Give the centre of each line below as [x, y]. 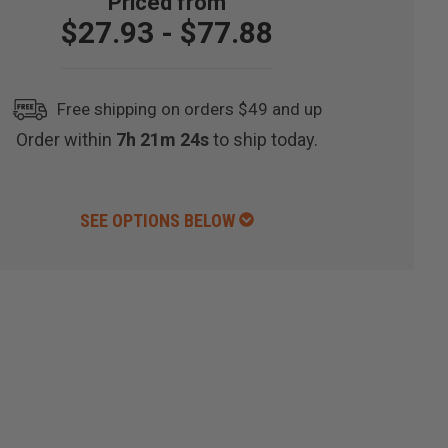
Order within [66, 140]
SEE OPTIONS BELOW [160, 221]
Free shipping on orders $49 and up [190, 109]
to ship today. [266, 140]
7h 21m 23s [165, 140]
